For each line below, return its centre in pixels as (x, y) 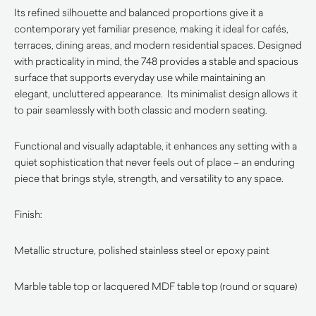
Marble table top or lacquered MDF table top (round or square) (156, 286)
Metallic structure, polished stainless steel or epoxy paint (142, 250)
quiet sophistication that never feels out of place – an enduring (154, 162)
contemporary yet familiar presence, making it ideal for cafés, (151, 29)
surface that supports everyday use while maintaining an (140, 77)
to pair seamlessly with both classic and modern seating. (141, 110)
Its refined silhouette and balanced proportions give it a (139, 12)
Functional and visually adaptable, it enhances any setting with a (156, 146)
